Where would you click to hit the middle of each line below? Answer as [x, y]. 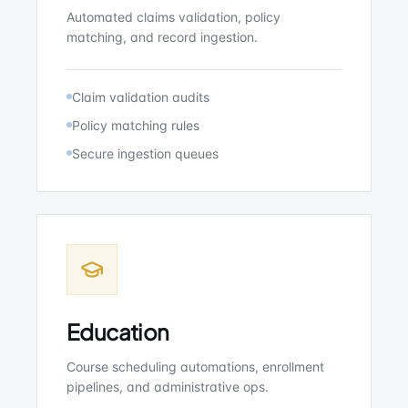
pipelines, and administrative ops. [168, 387]
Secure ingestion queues [145, 153]
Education [118, 331]
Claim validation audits [141, 97]
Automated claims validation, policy [173, 17]
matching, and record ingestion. [162, 37]
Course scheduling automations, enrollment [195, 367]
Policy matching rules [136, 125]
